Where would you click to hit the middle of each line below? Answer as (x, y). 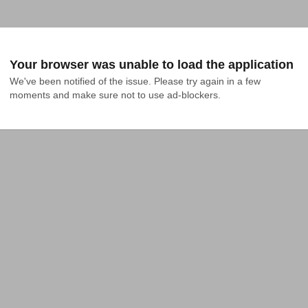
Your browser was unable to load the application (152, 65)
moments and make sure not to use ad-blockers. (115, 95)
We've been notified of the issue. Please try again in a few (135, 81)
